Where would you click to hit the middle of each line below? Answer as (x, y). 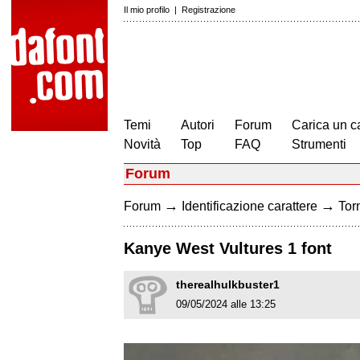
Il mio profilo (147, 10)
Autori (198, 125)
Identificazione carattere (250, 206)
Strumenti (319, 144)
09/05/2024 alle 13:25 (226, 305)
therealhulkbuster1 (228, 285)
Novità (142, 144)
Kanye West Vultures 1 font (228, 249)
